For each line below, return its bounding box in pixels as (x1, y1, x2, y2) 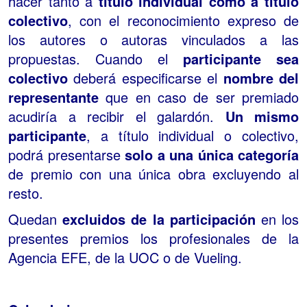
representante (8, 86, 99, 107)
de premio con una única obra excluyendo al (8, 163, 299, 184)
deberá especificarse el (68, 67, 223, 88)
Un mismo (225, 106, 299, 126)
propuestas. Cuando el (8, 48, 168, 69)
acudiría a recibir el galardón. (8, 106, 225, 126)
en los (255, 208, 299, 229)
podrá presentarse (8, 144, 121, 164)
